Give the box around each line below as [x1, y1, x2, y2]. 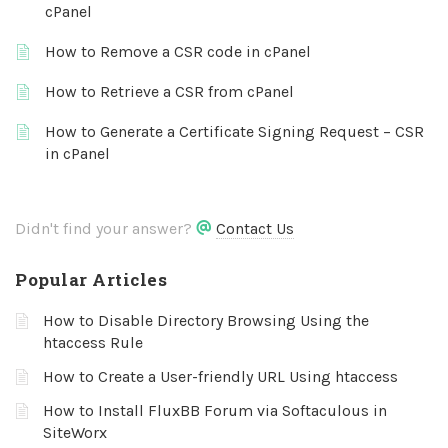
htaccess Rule [43, 333, 143, 353]
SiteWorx [43, 423, 107, 443]
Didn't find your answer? [15, 219, 196, 239]
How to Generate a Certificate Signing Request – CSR [45, 122, 424, 142]
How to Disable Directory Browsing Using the [43, 311, 369, 331]
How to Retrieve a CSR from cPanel [45, 82, 294, 102]
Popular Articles [15, 268, 167, 292]
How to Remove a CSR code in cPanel [45, 42, 311, 62]
